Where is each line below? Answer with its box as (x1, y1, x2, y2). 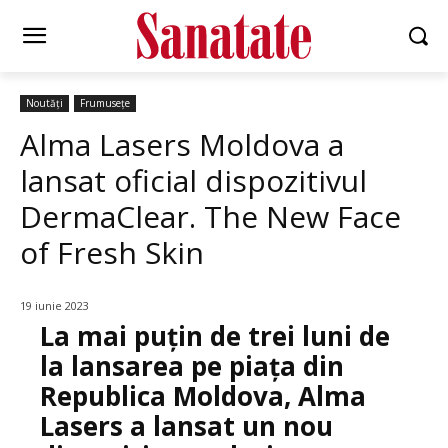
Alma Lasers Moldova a (20, 123, 344, 165)
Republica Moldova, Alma (40, 377, 366, 414)
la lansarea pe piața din (40, 347, 344, 384)
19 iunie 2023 (20, 297, 89, 313)
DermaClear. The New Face (20, 195, 401, 237)
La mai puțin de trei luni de (40, 317, 390, 354)
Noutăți (26, 95, 63, 110)
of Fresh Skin (20, 231, 204, 273)
